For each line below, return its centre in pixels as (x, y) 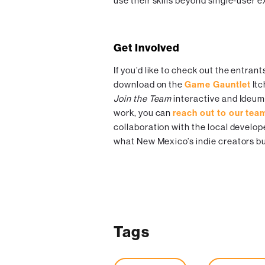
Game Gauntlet (218, 85)
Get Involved (147, 48)
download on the (149, 85)
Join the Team (143, 99)
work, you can (143, 113)
